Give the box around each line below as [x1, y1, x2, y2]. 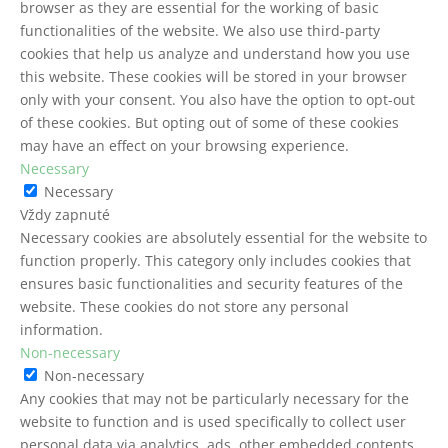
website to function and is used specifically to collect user [20, 412, 406, 431]
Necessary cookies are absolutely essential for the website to [20, 228, 427, 247]
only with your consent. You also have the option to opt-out [20, 90, 415, 109]
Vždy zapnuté [20, 205, 110, 224]
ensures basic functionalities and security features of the [20, 274, 403, 293]
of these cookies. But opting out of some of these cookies [20, 113, 399, 132]
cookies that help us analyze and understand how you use [20, 44, 410, 63]
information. [20, 320, 103, 339]
